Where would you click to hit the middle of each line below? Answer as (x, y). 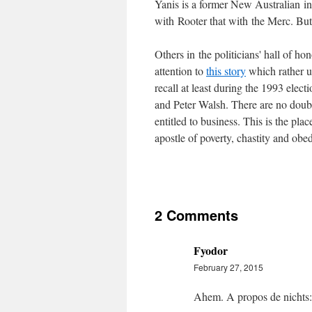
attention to (180, 71)
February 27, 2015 (228, 267)
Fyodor (211, 250)
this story (226, 71)
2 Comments (196, 215)
